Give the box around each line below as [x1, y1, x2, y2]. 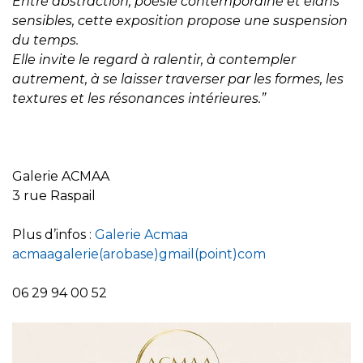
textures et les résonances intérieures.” [12, 91, 266, 107]
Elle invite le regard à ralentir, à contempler [12, 52, 296, 68]
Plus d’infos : [12, 227, 95, 243]
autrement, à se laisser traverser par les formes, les [12, 71, 344, 88]
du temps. [12, 32, 79, 49]
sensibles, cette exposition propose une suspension [12, 13, 348, 29]
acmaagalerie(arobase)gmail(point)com [12, 246, 266, 263]
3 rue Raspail [12, 188, 96, 204]
